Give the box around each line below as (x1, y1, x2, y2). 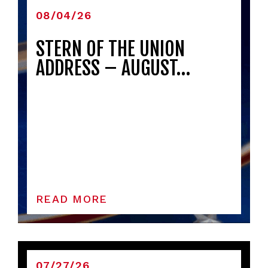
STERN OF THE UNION (36, 37, 185, 62)
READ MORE (36, 193, 108, 206)
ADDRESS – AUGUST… (36, 56, 190, 81)
